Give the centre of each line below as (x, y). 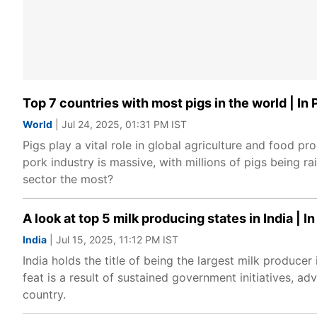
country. (44, 294)
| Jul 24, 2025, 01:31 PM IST (120, 124)
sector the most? (68, 179)
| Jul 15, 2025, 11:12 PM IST (113, 240)
